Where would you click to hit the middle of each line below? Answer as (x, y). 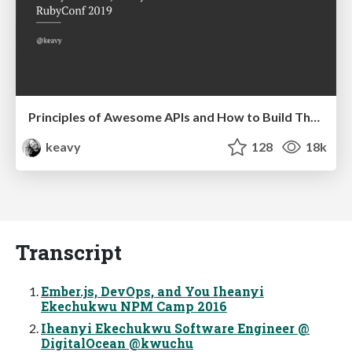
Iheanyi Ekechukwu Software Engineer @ (175, 328)
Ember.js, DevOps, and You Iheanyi (152, 291)
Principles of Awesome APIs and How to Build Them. (315, 117)
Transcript (69, 251)
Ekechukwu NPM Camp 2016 (134, 306)
